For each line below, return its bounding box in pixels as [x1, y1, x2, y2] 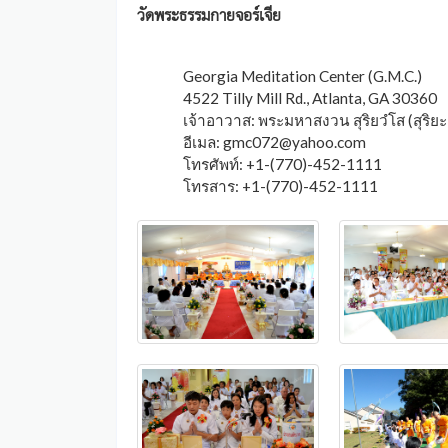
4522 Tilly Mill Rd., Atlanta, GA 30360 [183, 88, 438, 107]
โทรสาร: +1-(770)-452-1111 [183, 176, 379, 195]
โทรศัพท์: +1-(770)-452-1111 [183, 154, 383, 173]
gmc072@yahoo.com [223, 132, 367, 151]
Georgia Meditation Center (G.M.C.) [183, 66, 423, 85]
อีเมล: [183, 132, 224, 151]
